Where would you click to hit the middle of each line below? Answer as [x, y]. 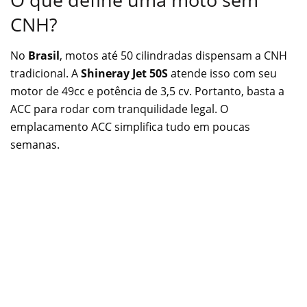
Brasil [44, 56]
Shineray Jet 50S [124, 74]
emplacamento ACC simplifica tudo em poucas [130, 127]
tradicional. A [46, 74]
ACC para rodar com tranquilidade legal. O [119, 109]
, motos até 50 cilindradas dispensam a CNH [173, 56]
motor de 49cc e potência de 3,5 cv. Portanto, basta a [147, 91]
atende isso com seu [222, 74]
